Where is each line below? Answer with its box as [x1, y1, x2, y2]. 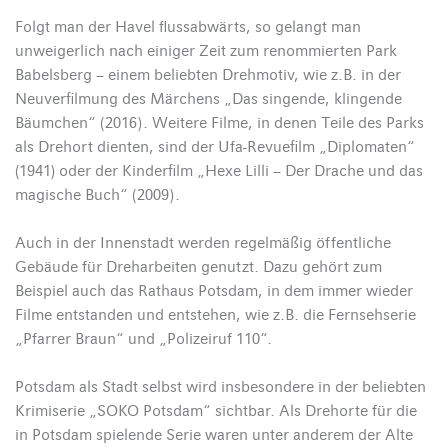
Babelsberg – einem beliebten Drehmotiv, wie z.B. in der [15, 65, 401, 84]
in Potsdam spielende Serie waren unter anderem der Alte [15, 425, 413, 444]
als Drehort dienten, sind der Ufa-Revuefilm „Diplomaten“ [15, 137, 415, 156]
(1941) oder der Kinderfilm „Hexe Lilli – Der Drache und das [15, 161, 423, 180]
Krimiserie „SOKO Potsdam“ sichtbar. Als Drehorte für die [15, 401, 417, 420]
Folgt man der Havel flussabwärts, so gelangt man [15, 17, 361, 36]
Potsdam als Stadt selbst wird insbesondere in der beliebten [15, 377, 426, 396]
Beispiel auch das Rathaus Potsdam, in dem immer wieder [15, 281, 413, 300]
